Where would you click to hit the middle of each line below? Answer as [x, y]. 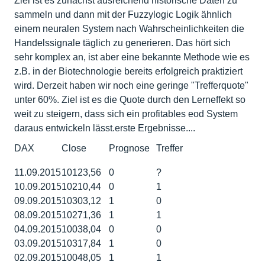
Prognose [129, 148]
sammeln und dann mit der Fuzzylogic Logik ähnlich [123, 15]
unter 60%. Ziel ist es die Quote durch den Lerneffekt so [130, 100]
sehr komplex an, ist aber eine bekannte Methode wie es [132, 57]
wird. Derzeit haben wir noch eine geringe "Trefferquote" [131, 86]
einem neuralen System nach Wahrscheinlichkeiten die [129, 29]
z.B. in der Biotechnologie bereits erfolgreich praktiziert [128, 72]
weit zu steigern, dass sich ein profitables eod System [126, 114]
